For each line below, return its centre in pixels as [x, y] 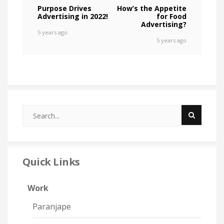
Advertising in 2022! [73, 16]
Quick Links [51, 162]
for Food [171, 16]
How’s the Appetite [152, 8]
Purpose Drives [64, 8]
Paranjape [52, 207]
